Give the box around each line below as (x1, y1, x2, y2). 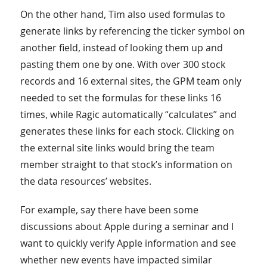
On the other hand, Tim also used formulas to (20, 8, 225, 21)
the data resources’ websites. (20, 175, 151, 188)
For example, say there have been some (20, 203, 198, 217)
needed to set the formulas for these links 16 (20, 91, 221, 105)
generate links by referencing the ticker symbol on (20, 24, 245, 38)
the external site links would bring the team (20, 141, 215, 155)
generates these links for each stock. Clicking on (20, 125, 234, 138)
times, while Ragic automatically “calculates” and (20, 108, 237, 122)
